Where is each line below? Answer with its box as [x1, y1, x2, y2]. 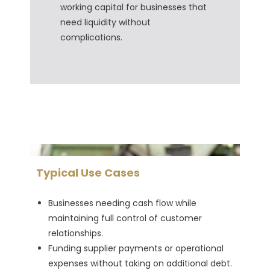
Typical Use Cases [36, 165, 140, 180]
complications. [60, 31, 122, 43]
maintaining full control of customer [48, 212, 202, 224]
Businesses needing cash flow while [48, 196, 196, 209]
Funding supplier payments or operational [48, 242, 224, 254]
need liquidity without [60, 16, 151, 28]
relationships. [48, 227, 103, 239]
